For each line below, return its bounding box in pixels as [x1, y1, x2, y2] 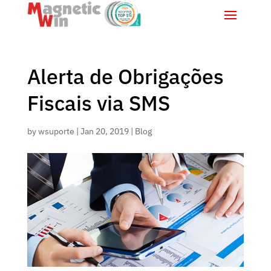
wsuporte [38, 125, 74, 137]
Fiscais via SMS [27, 89, 170, 116]
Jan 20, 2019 [80, 125, 129, 137]
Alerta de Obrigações [27, 62, 224, 90]
